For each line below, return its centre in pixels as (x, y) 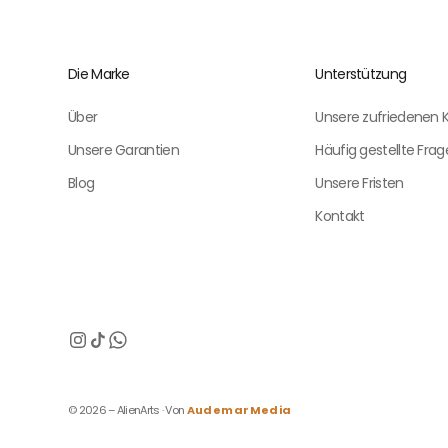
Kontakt (340, 215)
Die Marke (99, 73)
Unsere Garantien (123, 149)
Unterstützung (361, 73)
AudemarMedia (239, 409)
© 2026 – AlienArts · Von (127, 409)
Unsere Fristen (359, 182)
